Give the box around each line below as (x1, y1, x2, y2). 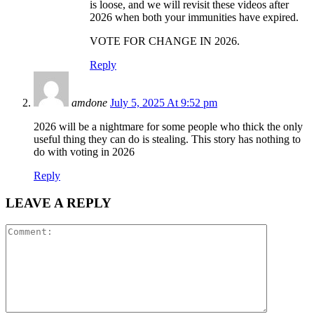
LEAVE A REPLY (6, 196, 111, 211)
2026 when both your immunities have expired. (90, 11, 299, 24)
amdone (71, 97, 107, 109)
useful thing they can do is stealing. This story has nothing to (34, 133, 301, 146)
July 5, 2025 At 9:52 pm (110, 97, 217, 109)
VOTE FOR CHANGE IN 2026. (90, 35, 240, 48)
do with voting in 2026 (34, 146, 135, 158)
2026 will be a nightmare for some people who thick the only (34, 121, 303, 133)
